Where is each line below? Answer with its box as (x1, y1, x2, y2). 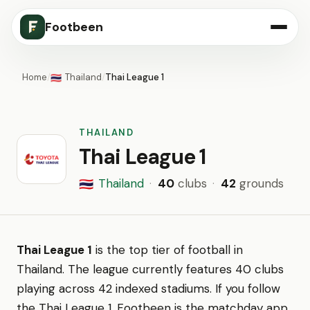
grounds (235, 176, 284, 191)
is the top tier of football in (92, 242, 243, 257)
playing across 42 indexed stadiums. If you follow (17, 281, 280, 296)
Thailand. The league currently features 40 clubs (17, 262, 284, 277)
